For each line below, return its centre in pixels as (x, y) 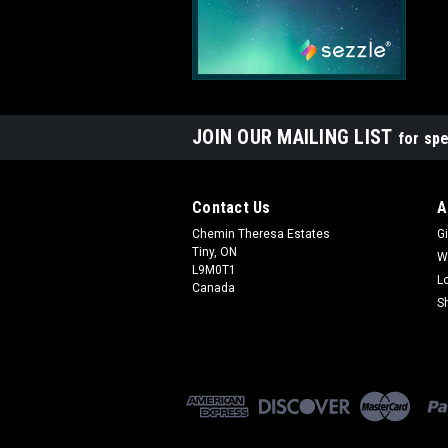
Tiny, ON (214, 252)
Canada (213, 288)
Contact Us (231, 208)
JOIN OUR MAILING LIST (295, 137)
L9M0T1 (214, 270)
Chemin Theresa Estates (261, 234)
